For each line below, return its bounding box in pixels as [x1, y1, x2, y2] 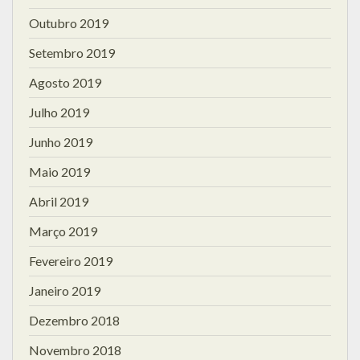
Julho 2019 [29, 104, 89, 120]
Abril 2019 [29, 193, 88, 209]
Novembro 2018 [29, 342, 121, 358]
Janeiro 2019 [29, 282, 100, 298]
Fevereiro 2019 [29, 252, 112, 268]
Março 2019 [29, 223, 97, 239]
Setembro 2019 [29, 44, 115, 60]
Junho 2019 [29, 133, 92, 149]
